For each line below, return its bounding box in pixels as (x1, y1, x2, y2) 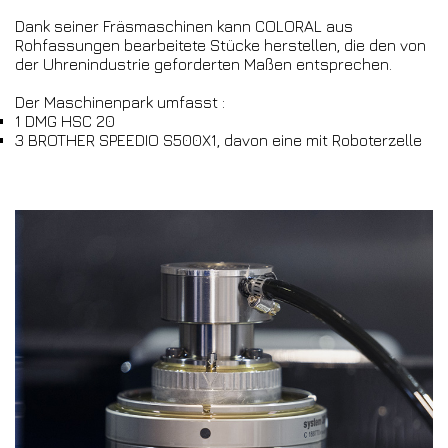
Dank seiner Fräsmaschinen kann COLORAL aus (15, 17, 353, 36)
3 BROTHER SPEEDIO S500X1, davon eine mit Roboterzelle (15, 131, 422, 150)
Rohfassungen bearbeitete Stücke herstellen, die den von (15, 36, 426, 55)
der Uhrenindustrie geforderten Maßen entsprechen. (15, 55, 392, 74)
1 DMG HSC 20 (15, 112, 115, 131)
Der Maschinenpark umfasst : (15, 93, 225, 112)
